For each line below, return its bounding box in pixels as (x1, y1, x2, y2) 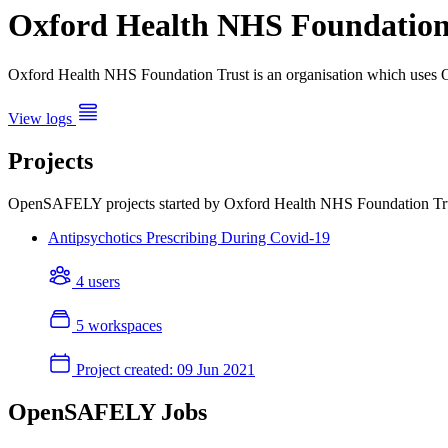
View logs (8, 109, 76, 127)
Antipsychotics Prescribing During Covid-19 (48, 228, 330, 246)
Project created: (76, 360, 173, 378)
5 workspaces (72, 316, 162, 334)
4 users (72, 272, 120, 290)
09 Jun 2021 (173, 360, 255, 378)
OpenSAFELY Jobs (8, 398, 207, 425)
